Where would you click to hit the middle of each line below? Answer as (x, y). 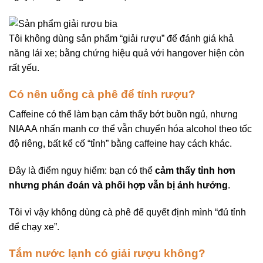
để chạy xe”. (34, 227)
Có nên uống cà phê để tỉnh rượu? (102, 94)
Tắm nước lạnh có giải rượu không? (107, 253)
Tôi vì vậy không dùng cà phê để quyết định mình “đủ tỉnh (127, 212)
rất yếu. (24, 68)
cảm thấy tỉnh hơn (195, 171)
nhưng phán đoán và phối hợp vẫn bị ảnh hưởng (118, 186)
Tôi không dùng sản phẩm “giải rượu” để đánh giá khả (121, 38)
